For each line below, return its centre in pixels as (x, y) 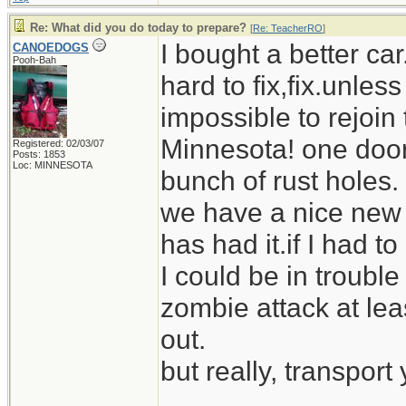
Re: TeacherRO (288, 28)
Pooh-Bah (34, 60)
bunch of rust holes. (280, 180)
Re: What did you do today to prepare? (138, 28)
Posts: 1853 (39, 154)
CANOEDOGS (51, 48)
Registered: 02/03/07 (58, 143)
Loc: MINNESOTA (53, 165)
